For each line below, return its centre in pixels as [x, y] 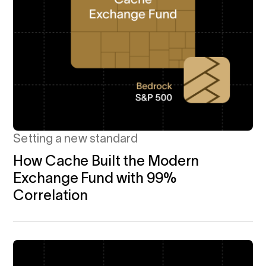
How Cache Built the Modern [106, 160]
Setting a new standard [76, 138]
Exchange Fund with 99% [95, 178]
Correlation [51, 195]
